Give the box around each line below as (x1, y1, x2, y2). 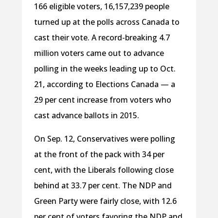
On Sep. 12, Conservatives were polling (34, 133, 175, 145)
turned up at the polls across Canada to (34, 17, 180, 28)
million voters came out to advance (34, 48, 164, 59)
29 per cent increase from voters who (34, 94, 171, 106)
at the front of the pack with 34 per (34, 149, 164, 160)
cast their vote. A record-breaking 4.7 (34, 32, 170, 43)
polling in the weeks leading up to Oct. (34, 63, 176, 74)
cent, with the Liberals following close (34, 164, 174, 176)
